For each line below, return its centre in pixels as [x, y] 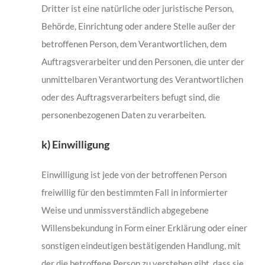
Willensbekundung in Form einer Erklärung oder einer [144, 228]
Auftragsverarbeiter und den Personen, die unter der [143, 62]
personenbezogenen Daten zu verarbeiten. [123, 115]
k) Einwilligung [75, 145]
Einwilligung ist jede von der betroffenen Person [134, 175]
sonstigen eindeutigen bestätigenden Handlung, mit [141, 246]
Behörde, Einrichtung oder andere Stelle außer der [138, 26]
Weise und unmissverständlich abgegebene [125, 210]
